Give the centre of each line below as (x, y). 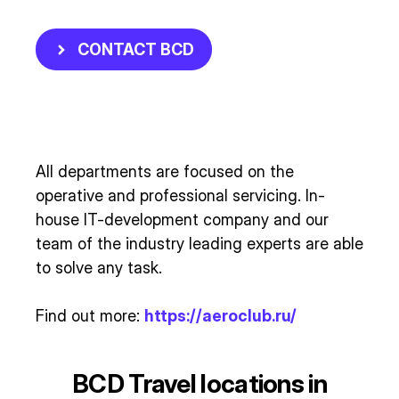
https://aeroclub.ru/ (220, 316)
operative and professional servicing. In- (180, 196)
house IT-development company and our (182, 220)
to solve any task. (99, 268)
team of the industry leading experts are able (199, 244)
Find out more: (90, 316)
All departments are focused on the (165, 172)
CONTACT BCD (136, 50)
